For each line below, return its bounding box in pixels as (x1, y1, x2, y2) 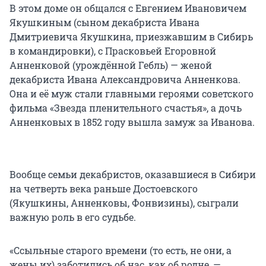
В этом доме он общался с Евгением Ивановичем (9, 2, 246, 15)
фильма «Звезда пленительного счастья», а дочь (9, 102, 242, 115)
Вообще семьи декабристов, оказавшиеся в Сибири (9, 168, 256, 181)
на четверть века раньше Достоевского (9, 182, 198, 195)
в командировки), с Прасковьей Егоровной (9, 45, 216, 58)
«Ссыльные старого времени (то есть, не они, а (9, 244, 232, 257)
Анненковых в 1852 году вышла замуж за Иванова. (9, 116, 255, 129)
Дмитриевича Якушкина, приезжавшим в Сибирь (9, 30, 253, 43)
